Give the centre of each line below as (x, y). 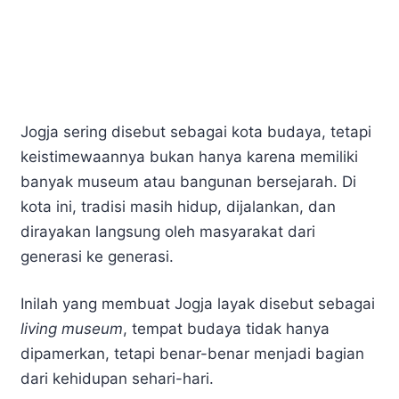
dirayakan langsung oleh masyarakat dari (168, 231)
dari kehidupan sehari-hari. (117, 379)
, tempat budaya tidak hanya (226, 329)
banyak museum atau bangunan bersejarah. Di (188, 181)
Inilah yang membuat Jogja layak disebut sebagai (198, 304)
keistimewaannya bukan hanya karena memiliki (189, 156)
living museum (72, 329)
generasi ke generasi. (97, 256)
